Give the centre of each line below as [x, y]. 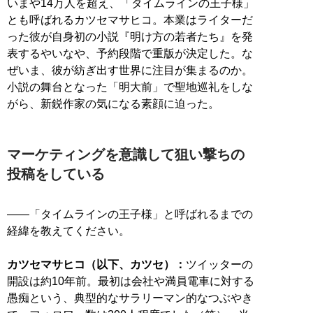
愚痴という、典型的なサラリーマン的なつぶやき [130, 298]
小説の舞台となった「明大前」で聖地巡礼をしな [130, 87]
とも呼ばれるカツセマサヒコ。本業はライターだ [130, 20]
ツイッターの [219, 264]
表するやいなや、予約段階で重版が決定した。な [130, 53]
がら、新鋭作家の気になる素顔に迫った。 [113, 103]
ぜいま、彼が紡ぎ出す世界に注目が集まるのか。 [130, 70]
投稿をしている [56, 174]
